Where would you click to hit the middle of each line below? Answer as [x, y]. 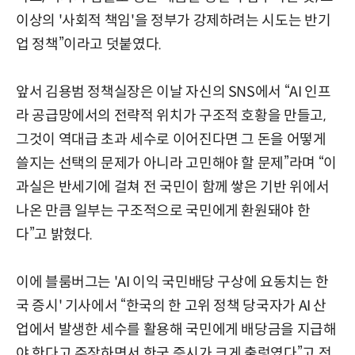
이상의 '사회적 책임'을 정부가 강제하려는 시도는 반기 [174, 21]
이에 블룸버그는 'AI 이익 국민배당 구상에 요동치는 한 [172, 282]
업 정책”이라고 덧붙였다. [89, 45]
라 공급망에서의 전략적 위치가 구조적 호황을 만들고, [171, 116]
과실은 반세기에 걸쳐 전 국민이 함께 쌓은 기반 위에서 [173, 187]
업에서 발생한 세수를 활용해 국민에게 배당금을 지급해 [176, 330]
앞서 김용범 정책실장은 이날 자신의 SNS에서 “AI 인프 [174, 92]
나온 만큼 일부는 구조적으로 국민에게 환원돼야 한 [163, 211]
